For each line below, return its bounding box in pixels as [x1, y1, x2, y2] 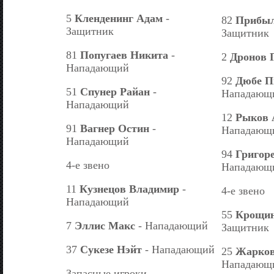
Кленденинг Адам [75, 12, 163, 24]
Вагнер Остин [80, 122, 149, 135]
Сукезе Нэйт [80, 243, 142, 256]
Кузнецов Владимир [80, 182, 179, 195]
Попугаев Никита [80, 48, 168, 61]
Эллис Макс [75, 219, 135, 232]
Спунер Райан [80, 85, 150, 98]
